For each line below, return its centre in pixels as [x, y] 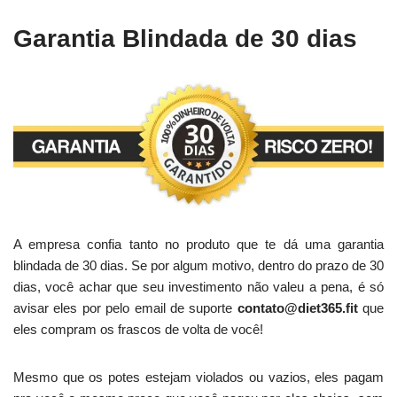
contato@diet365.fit [297, 308]
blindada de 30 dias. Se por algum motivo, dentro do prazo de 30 [198, 266]
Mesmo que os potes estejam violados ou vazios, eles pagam [198, 378]
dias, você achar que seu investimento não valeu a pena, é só [198, 287]
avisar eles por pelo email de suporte [125, 308]
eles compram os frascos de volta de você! [138, 330]
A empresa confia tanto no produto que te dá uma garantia [198, 245]
